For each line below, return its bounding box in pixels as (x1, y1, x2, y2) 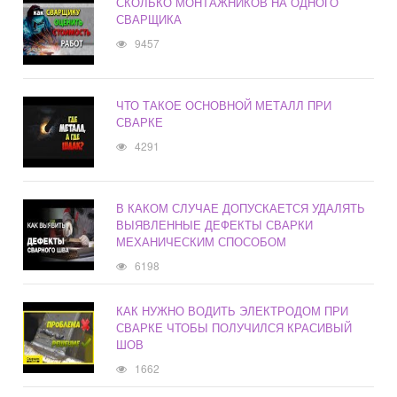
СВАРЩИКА (116, 11, 183, 28)
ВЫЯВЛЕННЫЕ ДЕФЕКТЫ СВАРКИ (116, 216, 314, 234)
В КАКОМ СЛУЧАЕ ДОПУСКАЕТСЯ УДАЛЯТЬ (116, 199, 366, 217)
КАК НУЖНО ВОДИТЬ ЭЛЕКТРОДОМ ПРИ (116, 302, 349, 320)
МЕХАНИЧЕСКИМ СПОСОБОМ (116, 233, 287, 251)
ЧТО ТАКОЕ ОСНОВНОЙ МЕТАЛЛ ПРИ (116, 97, 332, 114)
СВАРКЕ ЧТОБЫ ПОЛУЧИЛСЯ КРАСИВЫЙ (116, 319, 353, 337)
